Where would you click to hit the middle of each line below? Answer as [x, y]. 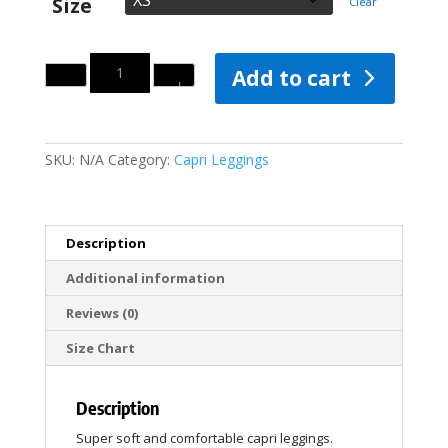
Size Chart [100, 348]
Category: [140, 160]
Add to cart [291, 78]
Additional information [145, 278]
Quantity [69, 60]
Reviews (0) [101, 313]
